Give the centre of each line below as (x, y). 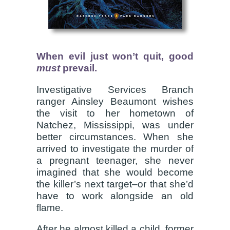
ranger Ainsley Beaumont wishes (115, 101)
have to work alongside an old (115, 196)
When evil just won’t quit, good (115, 56)
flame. (50, 207)
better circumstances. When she (115, 137)
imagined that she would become (115, 172)
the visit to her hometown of (115, 113)
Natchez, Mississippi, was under (115, 125)
